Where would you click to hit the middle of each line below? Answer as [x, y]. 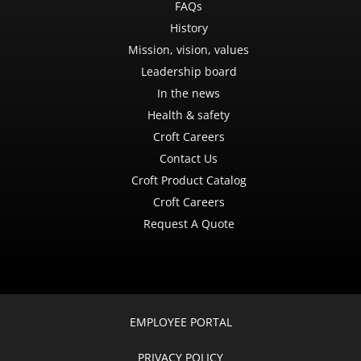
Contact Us [189, 158]
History [189, 28]
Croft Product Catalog [189, 180]
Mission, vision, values [189, 50]
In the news [189, 93]
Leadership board [189, 71]
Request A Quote [189, 224]
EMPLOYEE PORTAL [180, 322]
